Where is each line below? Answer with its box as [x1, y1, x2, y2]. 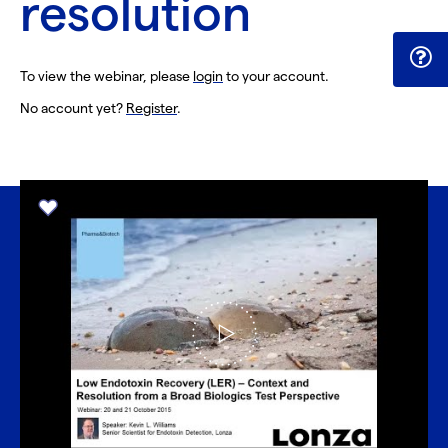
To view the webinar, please [20, 68, 193, 85]
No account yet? [20, 100, 126, 117]
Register [126, 100, 177, 117]
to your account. [223, 68, 329, 85]
